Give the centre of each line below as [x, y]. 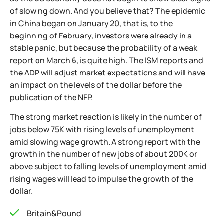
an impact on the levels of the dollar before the [96, 85]
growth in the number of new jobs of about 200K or [104, 154]
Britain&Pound [54, 213]
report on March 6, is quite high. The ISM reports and [107, 60]
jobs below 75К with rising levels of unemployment [102, 129]
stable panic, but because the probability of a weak [104, 48]
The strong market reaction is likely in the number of [106, 117]
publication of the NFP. [51, 97]
